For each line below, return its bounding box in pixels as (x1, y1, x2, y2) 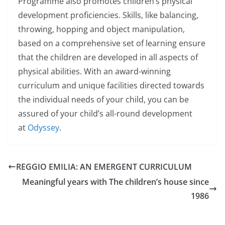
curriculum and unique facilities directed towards (18, 80, 204, 91)
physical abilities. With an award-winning (18, 66, 171, 77)
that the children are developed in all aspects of (18, 52, 198, 63)
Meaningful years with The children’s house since (22, 176, 209, 187)
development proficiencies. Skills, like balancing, (18, 10, 198, 21)
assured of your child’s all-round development (18, 108, 192, 119)
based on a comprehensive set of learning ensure (18, 38, 205, 49)
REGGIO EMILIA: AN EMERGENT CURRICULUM (16, 161, 192, 172)
